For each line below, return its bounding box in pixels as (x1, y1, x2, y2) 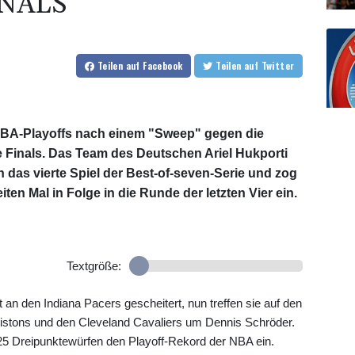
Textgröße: (66, 259, 121, 273)
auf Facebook (125, 59, 183, 73)
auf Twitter (261, 59, 295, 73)
